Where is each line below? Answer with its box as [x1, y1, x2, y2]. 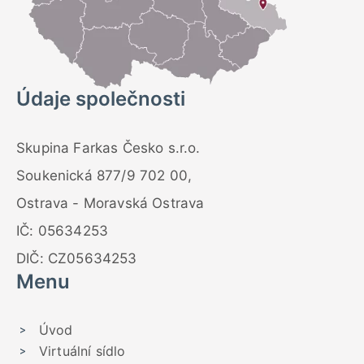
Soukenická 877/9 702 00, [16, 167, 193, 184]
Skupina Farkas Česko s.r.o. [16, 139, 201, 156]
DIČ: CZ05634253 [16, 249, 137, 266]
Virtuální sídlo [39, 342, 126, 359]
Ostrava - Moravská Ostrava [16, 194, 205, 211]
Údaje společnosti [16, 86, 185, 110]
